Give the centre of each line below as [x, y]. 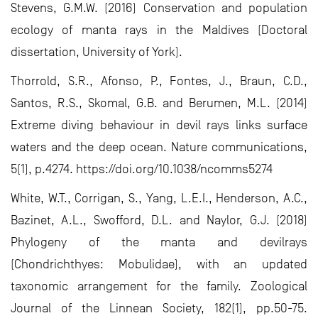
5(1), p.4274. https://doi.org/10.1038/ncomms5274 [142, 169]
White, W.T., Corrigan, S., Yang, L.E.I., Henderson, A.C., [159, 198]
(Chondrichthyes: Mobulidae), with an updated [159, 264]
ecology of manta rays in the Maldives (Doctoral [159, 30]
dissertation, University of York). [97, 52]
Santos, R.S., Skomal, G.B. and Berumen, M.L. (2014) [159, 103]
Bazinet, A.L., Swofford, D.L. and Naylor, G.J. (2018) [159, 220]
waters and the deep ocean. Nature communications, [159, 147]
